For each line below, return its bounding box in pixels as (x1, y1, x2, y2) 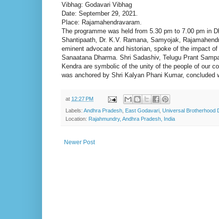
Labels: (66, 108, 84, 114)
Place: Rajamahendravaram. (62, 18, 142, 26)
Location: (66, 116, 88, 122)
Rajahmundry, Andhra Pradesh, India (88, 116, 175, 122)
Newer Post (64, 139, 95, 146)
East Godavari (125, 108, 159, 114)
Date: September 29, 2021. (62, 9, 138, 17)
